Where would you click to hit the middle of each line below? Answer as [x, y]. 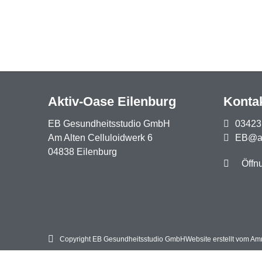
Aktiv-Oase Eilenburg [112, 101]
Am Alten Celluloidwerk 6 [100, 138]
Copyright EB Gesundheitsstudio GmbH [123, 239]
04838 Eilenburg [82, 152]
